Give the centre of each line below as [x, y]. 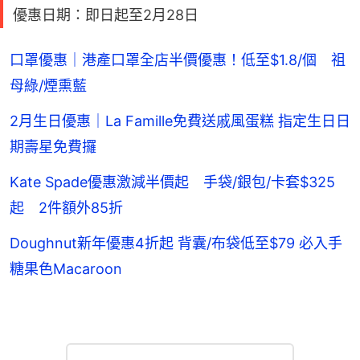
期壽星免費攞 [53, 146]
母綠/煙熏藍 [48, 85]
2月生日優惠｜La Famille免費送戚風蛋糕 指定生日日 [180, 121]
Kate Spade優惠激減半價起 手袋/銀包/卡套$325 [172, 182]
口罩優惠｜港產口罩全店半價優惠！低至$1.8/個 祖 [178, 59]
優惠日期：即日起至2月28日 [106, 14]
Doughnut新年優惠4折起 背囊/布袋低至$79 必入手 [176, 243]
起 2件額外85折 [66, 207]
